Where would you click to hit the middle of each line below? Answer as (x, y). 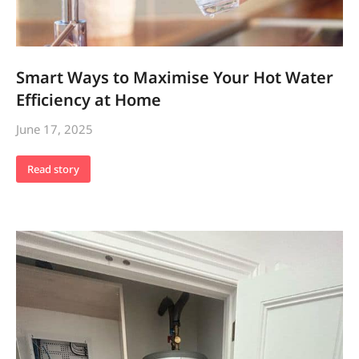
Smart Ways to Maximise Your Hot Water (175, 78)
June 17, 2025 (54, 129)
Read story (53, 169)
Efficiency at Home (89, 100)
